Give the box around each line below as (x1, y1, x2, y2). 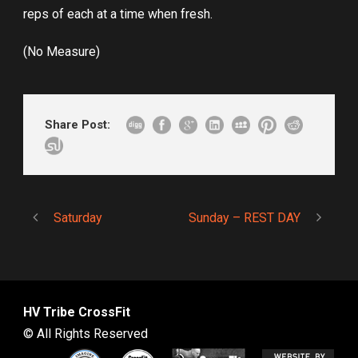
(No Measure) (23, 44, 100, 60)
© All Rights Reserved (23, 326, 148, 342)
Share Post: (45, 117, 110, 133)
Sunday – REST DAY (189, 210, 300, 226)
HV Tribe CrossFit (23, 304, 130, 320)
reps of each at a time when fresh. (23, 6, 213, 22)
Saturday (54, 210, 102, 226)
